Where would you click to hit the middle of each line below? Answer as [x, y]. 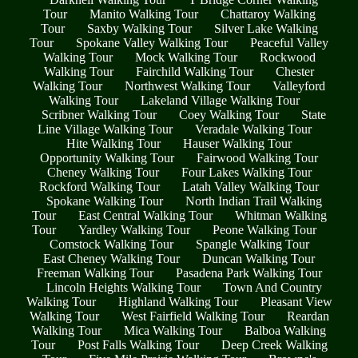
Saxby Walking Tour [139, 28]
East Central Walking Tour [145, 215]
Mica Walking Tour [173, 330]
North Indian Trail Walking [253, 201]
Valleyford [299, 86]
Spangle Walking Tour [252, 244]
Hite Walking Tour [113, 143]
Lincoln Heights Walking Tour [123, 287]
